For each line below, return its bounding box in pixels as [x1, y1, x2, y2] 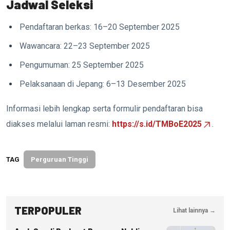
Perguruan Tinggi [31, 156, 88, 164]
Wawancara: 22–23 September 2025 [20, 41, 150, 51]
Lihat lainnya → [173, 206, 216, 214]
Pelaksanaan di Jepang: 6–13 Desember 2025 [20, 79, 186, 89]
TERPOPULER [14, 204, 82, 217]
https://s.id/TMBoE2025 [112, 119, 202, 129]
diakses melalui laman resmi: [6, 119, 112, 129]
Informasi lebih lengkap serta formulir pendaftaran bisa [6, 103, 203, 113]
